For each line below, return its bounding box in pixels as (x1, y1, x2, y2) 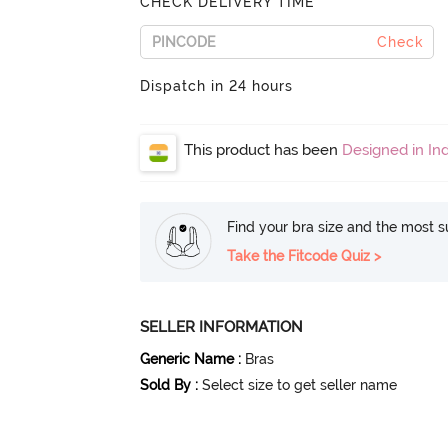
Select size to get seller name (202, 376, 398, 393)
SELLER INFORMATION (140, 317, 304, 336)
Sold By (140, 376, 192, 393)
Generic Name (140, 350, 235, 367)
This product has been (184, 140, 343, 159)
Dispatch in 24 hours (140, 77, 294, 94)
